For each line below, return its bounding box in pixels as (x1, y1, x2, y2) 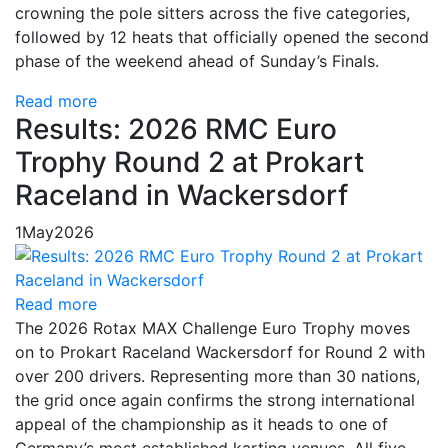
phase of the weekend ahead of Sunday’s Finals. (15, 51, 379, 72)
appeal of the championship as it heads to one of (15, 414, 388, 435)
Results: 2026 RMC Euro (15, 112, 337, 147)
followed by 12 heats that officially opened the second (15, 27, 429, 48)
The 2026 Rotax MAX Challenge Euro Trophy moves (15, 318, 410, 339)
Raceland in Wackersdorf (15, 178, 348, 213)
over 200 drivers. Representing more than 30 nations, (15, 366, 420, 387)
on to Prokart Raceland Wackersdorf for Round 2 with (15, 342, 425, 363)
